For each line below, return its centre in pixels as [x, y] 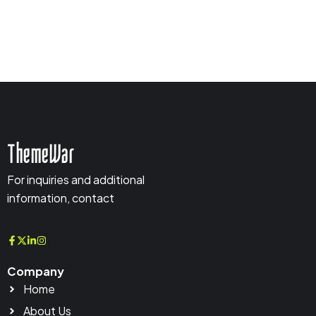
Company [36, 271]
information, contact [62, 198]
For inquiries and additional [76, 180]
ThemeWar [41, 154]
